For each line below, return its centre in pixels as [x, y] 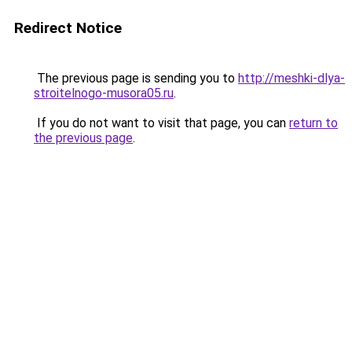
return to [313, 123]
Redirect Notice [68, 28]
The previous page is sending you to [136, 78]
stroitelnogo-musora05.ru [104, 93]
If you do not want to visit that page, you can [161, 123]
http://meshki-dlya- [291, 78]
